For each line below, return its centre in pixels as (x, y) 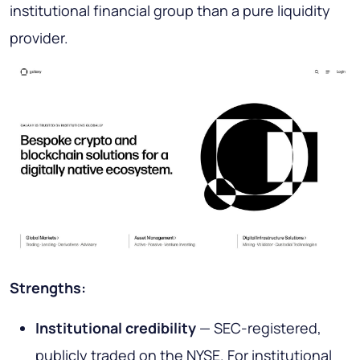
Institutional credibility (116, 328)
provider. (39, 38)
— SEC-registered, (259, 328)
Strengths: (48, 288)
